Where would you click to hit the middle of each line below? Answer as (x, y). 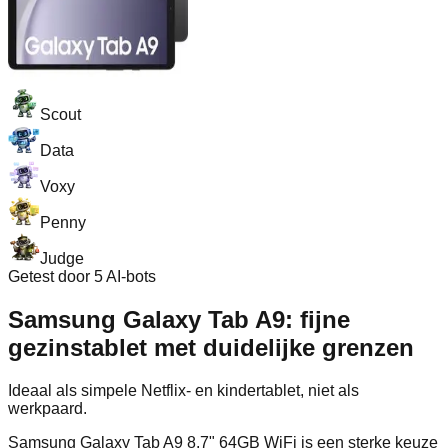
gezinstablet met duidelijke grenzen (211, 347)
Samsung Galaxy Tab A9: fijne (179, 319)
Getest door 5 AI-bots (82, 276)
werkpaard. (47, 408)
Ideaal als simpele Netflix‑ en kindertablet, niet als (183, 390)
